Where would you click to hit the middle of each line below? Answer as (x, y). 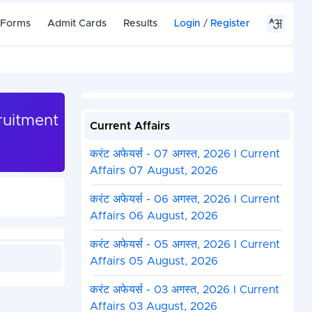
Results (141, 23)
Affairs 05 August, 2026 (154, 262)
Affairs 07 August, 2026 (154, 171)
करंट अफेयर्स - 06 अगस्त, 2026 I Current (185, 200)
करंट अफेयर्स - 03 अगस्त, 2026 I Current (184, 290)
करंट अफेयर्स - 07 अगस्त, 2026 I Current (185, 154)
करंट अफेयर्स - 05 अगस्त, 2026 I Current (185, 245)
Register (231, 23)
